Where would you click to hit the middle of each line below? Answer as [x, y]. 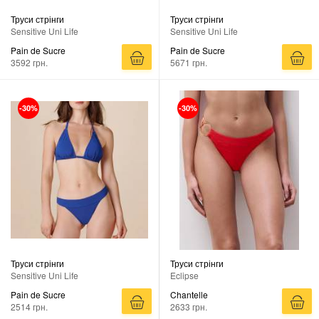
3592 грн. [29, 62]
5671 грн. [189, 62]
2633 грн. [189, 306]
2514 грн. [29, 306]
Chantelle [189, 294]
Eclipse [184, 275]
